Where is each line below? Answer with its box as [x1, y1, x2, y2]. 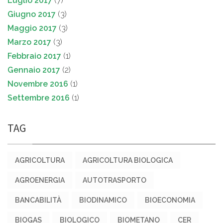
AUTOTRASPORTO [83, 176, 146, 185]
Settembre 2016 [7, 93, 70, 103]
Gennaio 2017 [7, 65, 60, 75]
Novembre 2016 [7, 79, 68, 89]
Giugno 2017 [7, 9, 56, 19]
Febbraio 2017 [7, 51, 61, 61]
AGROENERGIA [15, 176, 65, 185]
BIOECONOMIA [145, 196, 195, 205]
